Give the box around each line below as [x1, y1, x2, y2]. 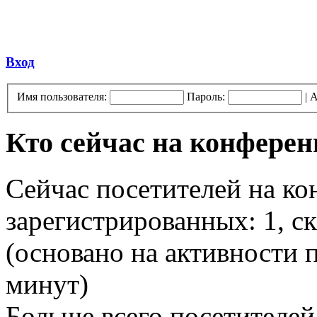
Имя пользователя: [17, 90, 107, 103]
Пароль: [187, 90, 225, 103]
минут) [6, 269, 88, 300]
